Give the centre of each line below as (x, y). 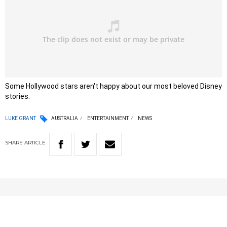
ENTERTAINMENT (108, 119)
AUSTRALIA (65, 119)
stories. (17, 97)
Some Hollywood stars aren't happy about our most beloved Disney (113, 86)
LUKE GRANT (21, 118)
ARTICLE (35, 143)
